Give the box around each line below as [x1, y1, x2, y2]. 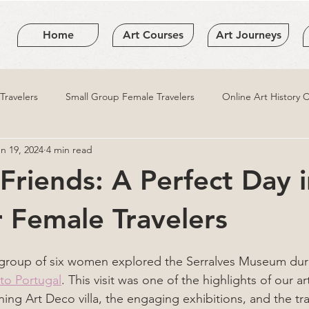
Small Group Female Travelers [66, 90, 195, 103]
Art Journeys [215, 28, 281, 41]
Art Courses [123, 28, 183, 41]
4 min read [46, 143, 92, 156]
